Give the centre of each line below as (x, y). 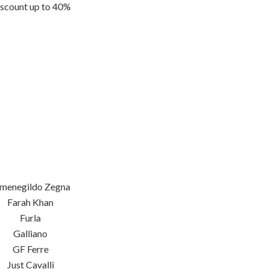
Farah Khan (31, 202)
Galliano (31, 233)
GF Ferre (30, 249)
